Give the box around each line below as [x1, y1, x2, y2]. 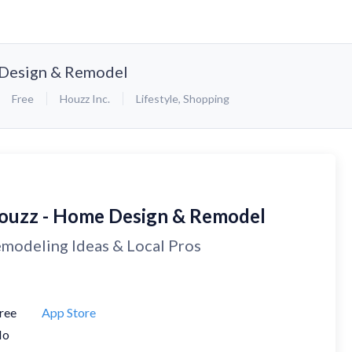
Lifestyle [136, 91, 178, 105]
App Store [42, 305, 96, 320]
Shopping [183, 91, 229, 105]
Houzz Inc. [60, 91, 110, 105]
